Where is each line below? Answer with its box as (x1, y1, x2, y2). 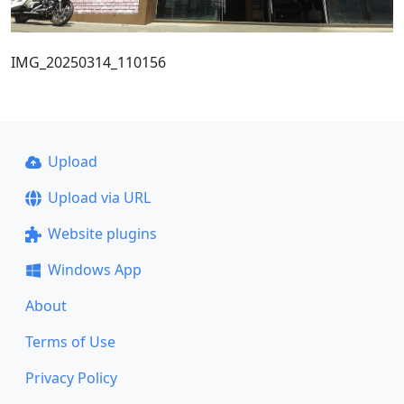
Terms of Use (25, 332, 115, 352)
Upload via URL (47, 188, 151, 207)
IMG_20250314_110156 (11, 51, 166, 72)
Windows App (47, 260, 142, 280)
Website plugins (47, 224, 157, 243)
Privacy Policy (25, 368, 117, 388)
